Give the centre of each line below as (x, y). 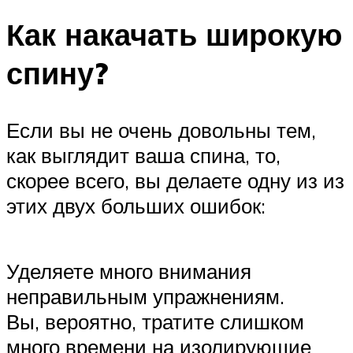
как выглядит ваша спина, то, (143, 156)
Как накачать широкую (174, 35)
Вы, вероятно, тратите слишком (155, 322)
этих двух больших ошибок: (136, 206)
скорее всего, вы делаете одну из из (175, 181)
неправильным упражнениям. (145, 297)
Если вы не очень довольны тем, (161, 130)
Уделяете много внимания (129, 271)
